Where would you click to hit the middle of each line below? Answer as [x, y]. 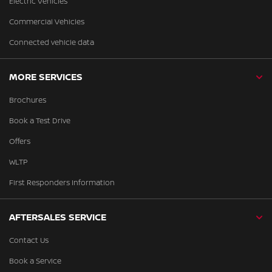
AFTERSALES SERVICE [58, 217]
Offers [20, 141]
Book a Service [35, 261]
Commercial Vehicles [47, 22]
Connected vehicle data [52, 42]
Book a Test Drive [40, 121]
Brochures [28, 100]
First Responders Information [62, 182]
